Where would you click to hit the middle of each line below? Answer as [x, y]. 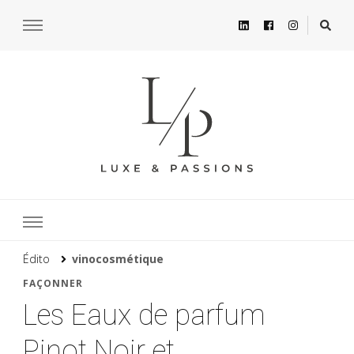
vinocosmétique [118, 258]
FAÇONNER [53, 283]
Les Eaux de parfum [144, 315]
